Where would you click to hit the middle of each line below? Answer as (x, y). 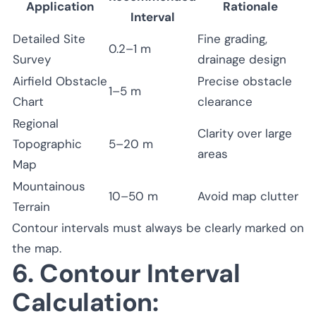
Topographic (47, 144)
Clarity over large (245, 133)
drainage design (242, 59)
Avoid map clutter (248, 196)
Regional (36, 123)
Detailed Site (49, 38)
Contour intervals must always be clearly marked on (158, 227)
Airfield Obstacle (60, 81)
